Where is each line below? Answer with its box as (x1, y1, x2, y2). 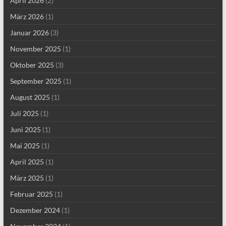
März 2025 (10, 174, 44, 183)
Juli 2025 (10, 109, 39, 118)
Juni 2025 (10, 125, 41, 134)
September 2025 (10, 77, 62, 86)
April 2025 (10, 157, 44, 166)
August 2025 (10, 93, 50, 102)
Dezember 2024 (10, 206, 60, 215)
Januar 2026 (10, 28, 49, 37)
